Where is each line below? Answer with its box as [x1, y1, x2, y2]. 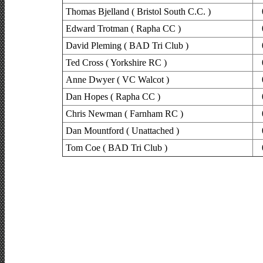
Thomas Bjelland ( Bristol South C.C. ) [66, 6, 211, 17]
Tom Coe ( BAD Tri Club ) [66, 143, 167, 153]
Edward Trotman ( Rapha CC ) [66, 23, 181, 34]
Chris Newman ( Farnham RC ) [66, 109, 183, 119]
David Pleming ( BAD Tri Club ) [66, 41, 188, 51]
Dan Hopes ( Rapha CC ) [66, 92, 160, 102]
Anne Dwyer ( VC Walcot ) [66, 75, 169, 85]
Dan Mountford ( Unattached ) [66, 126, 179, 136]
